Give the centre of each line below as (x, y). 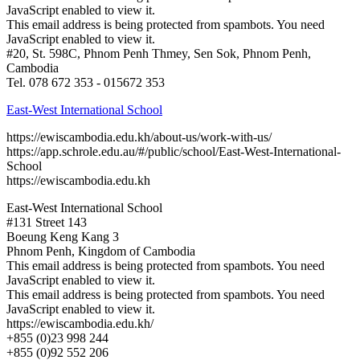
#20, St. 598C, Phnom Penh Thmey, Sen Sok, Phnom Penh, (159, 53)
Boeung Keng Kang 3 (63, 236)
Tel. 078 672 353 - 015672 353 (86, 82)
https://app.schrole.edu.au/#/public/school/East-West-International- (174, 151)
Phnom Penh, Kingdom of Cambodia (101, 251)
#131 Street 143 (47, 222)
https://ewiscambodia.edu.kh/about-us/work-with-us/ (139, 137)
